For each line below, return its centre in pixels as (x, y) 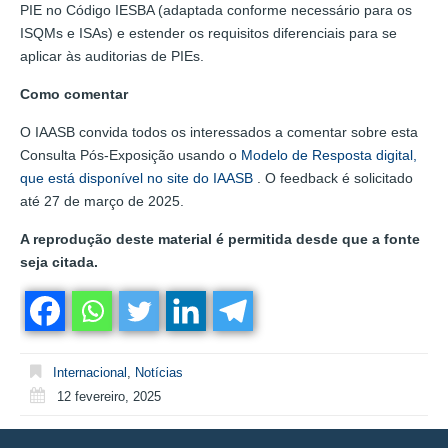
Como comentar (74, 93)
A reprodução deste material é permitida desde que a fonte (220, 238)
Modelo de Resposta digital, (329, 154)
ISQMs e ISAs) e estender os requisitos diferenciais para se (208, 32)
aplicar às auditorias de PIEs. (112, 55)
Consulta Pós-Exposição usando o (130, 154)
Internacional (90, 372)
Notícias (159, 372)
